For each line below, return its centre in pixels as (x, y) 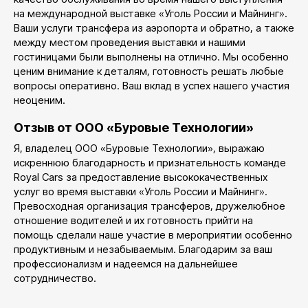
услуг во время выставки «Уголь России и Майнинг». (141, 192)
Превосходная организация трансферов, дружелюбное (150, 206)
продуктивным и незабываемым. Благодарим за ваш (143, 250)
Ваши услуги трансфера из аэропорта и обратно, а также (154, 28)
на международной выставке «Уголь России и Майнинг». (151, 14)
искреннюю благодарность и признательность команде (150, 163)
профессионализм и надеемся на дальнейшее (126, 264)
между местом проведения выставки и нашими (130, 43)
